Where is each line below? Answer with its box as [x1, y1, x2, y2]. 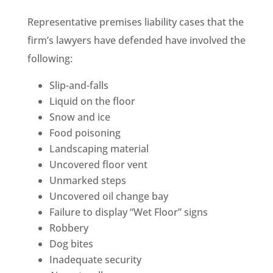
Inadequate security [49, 252, 141, 266]
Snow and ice [49, 110, 110, 124]
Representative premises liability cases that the [27, 15, 244, 29]
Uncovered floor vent [49, 157, 147, 171]
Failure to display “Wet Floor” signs [49, 205, 208, 219]
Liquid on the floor [49, 94, 135, 108]
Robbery [49, 221, 88, 235]
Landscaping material [49, 141, 149, 155]
